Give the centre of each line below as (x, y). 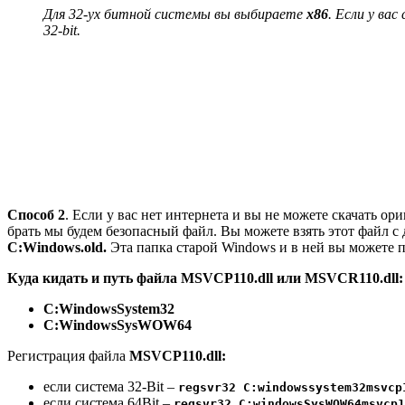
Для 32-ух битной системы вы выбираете (175, 14)
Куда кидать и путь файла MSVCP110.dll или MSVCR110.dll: (205, 278)
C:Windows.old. (57, 247)
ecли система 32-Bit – (111, 386)
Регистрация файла (68, 355)
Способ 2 (36, 214)
